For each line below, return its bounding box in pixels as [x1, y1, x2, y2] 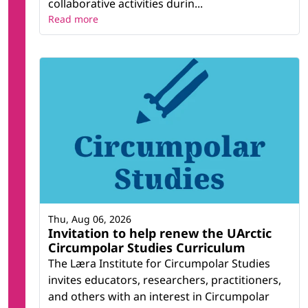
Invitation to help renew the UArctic [48, 225, 272, 242]
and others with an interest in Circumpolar [48, 289, 269, 305]
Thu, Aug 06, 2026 [48, 212, 131, 226]
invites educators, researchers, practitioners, [48, 272, 281, 288]
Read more [48, 12, 98, 26]
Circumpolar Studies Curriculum [48, 239, 245, 256]
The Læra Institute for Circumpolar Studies [48, 256, 270, 272]
